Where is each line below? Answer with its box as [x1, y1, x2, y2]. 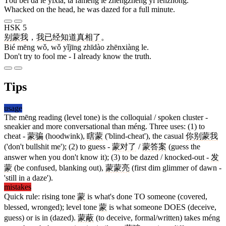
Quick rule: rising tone [4, 192, 77, 201]
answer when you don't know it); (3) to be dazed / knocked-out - [4, 153, 211, 162]
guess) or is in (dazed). [4, 213, 78, 222]
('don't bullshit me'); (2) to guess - [4, 142, 112, 151]
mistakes [4, 183, 31, 192]
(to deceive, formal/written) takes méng [94, 213, 220, 222]
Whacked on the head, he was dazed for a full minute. [4, 5, 175, 14]
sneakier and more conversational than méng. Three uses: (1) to [4, 122, 205, 131]
